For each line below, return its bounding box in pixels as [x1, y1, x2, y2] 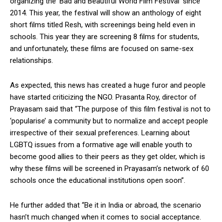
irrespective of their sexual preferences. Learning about [10, 128, 190, 137]
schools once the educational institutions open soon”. [10, 175, 185, 185]
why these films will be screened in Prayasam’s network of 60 [10, 164, 209, 173]
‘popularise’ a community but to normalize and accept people [10, 116, 208, 125]
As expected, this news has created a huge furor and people [10, 80, 206, 90]
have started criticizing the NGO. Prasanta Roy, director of [10, 92, 197, 102]
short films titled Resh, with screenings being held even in [10, 20, 195, 29]
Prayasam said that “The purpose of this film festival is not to [10, 104, 211, 113]
